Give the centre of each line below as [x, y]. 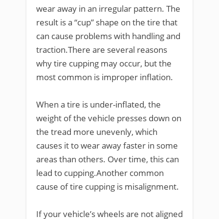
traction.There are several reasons [102, 49]
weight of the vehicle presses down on [109, 118]
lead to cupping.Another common [100, 173]
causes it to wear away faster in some [107, 145]
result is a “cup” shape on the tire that [107, 22]
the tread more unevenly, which [97, 131]
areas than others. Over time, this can [108, 159]
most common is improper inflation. [105, 77]
